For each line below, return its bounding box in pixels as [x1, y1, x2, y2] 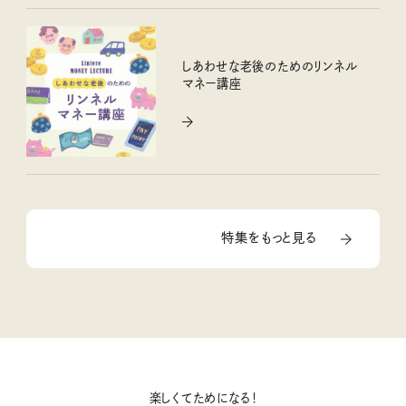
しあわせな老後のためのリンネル [181, 60, 358, 73]
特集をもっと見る [221, 231, 318, 245]
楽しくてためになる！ [149, 391, 257, 404]
